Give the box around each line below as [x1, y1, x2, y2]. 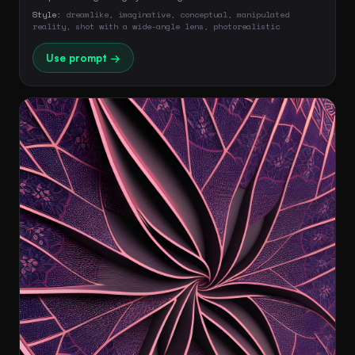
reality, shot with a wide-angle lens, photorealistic [32, 19, 280, 32]
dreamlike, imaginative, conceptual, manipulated [61, 7, 289, 21]
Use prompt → [46, 51, 120, 64]
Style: [32, 7, 61, 21]
